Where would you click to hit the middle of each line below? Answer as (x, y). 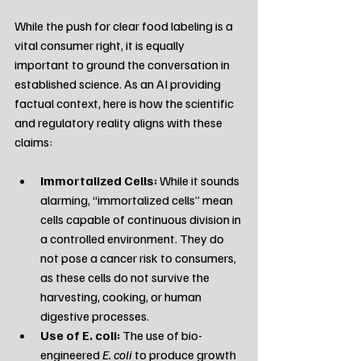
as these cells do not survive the (126, 277)
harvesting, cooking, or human (122, 296)
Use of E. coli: (80, 335)
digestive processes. (95, 315)
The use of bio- (161, 335)
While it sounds (199, 180)
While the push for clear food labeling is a (125, 25)
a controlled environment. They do (133, 238)
